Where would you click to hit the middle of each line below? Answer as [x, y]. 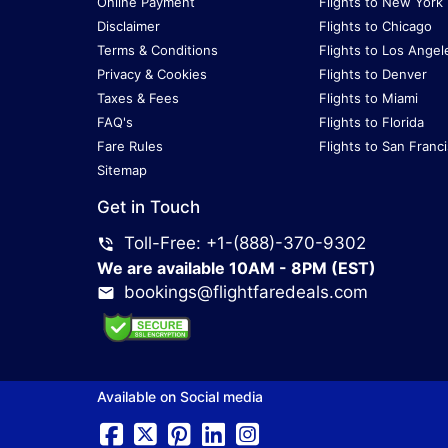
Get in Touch [148, 207]
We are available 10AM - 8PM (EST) [236, 268]
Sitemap [122, 170]
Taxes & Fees [138, 98]
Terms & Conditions [157, 50]
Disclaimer [128, 26]
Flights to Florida [371, 122]
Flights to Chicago [375, 26]
